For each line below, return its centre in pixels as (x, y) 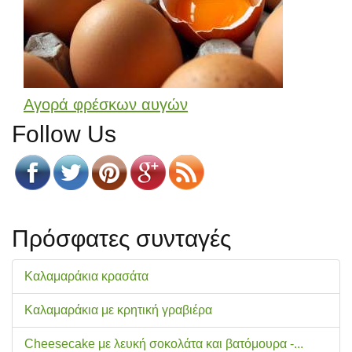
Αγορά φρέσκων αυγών (106, 104)
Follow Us (64, 134)
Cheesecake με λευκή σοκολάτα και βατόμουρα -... (164, 343)
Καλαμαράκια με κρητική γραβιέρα (118, 310)
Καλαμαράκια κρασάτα (86, 276)
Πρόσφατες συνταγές (121, 238)
